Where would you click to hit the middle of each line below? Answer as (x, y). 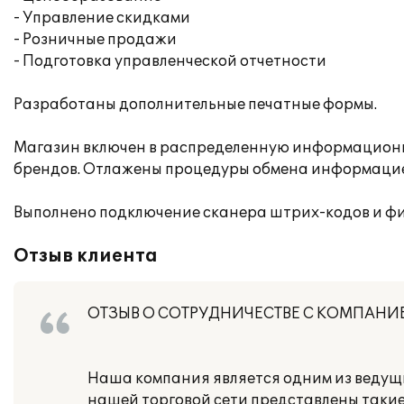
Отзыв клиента (86, 256)
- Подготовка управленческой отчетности (170, 61)
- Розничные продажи (95, 40)
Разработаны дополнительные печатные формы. (195, 105)
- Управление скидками (102, 18)
